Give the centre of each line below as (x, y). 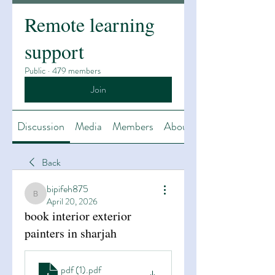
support (54, 51)
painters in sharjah (71, 233)
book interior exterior (78, 216)
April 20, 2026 (72, 201)
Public (35, 71)
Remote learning (90, 24)
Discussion (41, 126)
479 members (76, 71)
